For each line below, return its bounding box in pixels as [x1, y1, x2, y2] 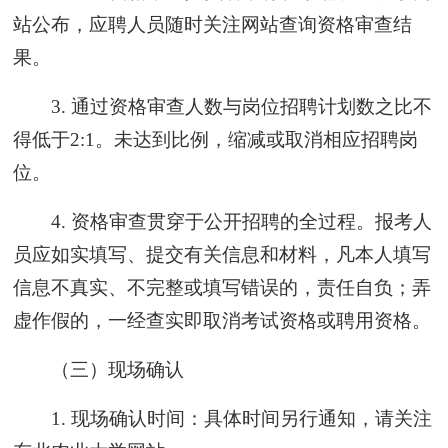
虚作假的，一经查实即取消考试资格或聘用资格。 [13, 309, 432, 331]
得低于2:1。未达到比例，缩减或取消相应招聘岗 [13, 128, 419, 150]
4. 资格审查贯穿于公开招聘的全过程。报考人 [50, 210, 432, 232]
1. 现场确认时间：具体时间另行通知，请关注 [50, 407, 432, 429]
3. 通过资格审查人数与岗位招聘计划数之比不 [50, 95, 432, 117]
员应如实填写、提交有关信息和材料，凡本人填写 [13, 243, 432, 265]
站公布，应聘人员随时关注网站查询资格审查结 [13, 13, 413, 35]
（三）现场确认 [50, 358, 184, 380]
